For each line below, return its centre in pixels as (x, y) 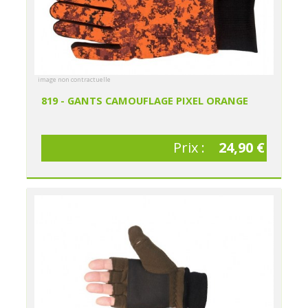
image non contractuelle (75, 80)
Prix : (190, 148)
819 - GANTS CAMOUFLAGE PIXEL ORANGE (145, 101)
